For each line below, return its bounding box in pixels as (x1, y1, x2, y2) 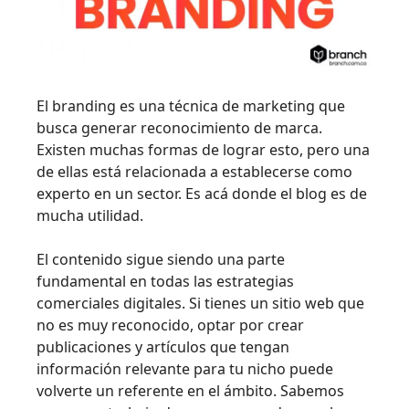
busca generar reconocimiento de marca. (37, 118, 322, 139)
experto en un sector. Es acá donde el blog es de (37, 184, 367, 204)
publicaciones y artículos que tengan (37, 337, 289, 358)
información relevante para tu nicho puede (37, 359, 333, 380)
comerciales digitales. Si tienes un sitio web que (37, 293, 364, 314)
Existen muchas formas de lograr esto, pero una (37, 140, 370, 161)
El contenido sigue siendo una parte (37, 249, 285, 270)
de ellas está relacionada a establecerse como (37, 162, 352, 183)
